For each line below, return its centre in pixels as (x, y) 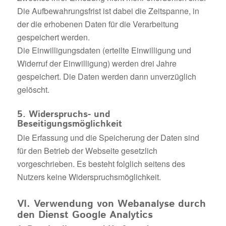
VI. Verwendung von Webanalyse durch (111, 204)
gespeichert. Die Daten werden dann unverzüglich (106, 77)
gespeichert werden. (53, 37)
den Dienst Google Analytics (85, 215)
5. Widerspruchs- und (63, 115)
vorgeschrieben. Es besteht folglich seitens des (101, 164)
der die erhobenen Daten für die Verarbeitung (98, 24)
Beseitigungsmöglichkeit (69, 124)
